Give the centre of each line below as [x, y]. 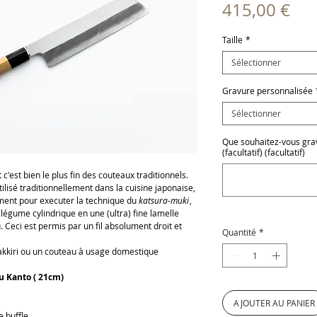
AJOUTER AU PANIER [274, 303]
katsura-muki [164, 201]
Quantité [239, 232]
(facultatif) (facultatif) [264, 152]
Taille [232, 40]
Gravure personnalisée [267, 91]
